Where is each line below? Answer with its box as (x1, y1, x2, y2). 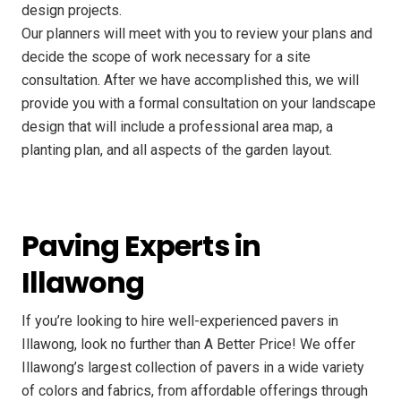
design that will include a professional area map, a (21, 117, 333, 135)
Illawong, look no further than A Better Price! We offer (21, 336, 355, 354)
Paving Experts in (21, 226, 260, 267)
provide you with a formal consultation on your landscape (21, 94, 376, 112)
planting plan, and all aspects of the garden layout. (21, 141, 332, 158)
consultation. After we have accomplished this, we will (21, 71, 359, 89)
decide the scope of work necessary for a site (21, 47, 311, 65)
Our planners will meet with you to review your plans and (21, 24, 372, 42)
